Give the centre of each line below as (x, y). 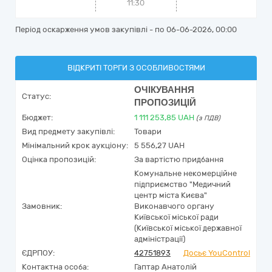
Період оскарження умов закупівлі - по (91, 29)
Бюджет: (37, 117)
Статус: (36, 96)
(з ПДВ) (208, 118)
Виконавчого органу (174, 206)
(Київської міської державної (188, 228)
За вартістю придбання (179, 159)
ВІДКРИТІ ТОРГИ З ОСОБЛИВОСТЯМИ (136, 68)
